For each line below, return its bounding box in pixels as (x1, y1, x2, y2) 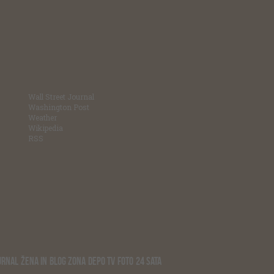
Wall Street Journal (28, 92, 94, 102)
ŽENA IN (21, 255, 47, 267)
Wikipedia (28, 123, 63, 133)
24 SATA (136, 255, 161, 267)
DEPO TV (88, 255, 115, 267)
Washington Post (28, 102, 89, 112)
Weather (28, 113, 57, 122)
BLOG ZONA (50, 255, 86, 267)
